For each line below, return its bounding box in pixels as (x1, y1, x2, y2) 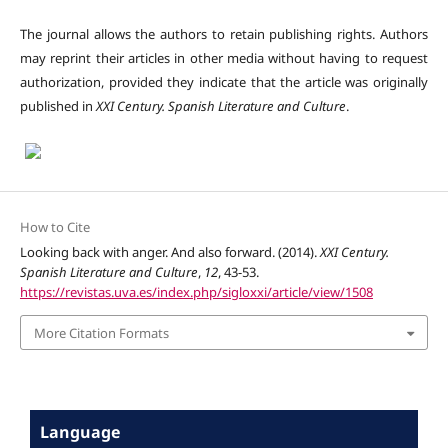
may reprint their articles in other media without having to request (19, 49, 429, 68)
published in (19, 97, 96, 116)
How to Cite (19, 218, 90, 237)
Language (40, 420, 120, 443)
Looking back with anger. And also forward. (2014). (19, 243, 320, 262)
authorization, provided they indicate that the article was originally (19, 73, 429, 92)
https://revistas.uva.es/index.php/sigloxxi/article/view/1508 (19, 283, 373, 302)
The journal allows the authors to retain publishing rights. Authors (19, 25, 429, 44)
